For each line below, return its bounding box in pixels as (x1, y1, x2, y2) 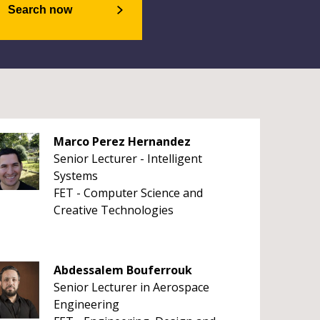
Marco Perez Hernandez (53, 134, 191, 149)
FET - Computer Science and (53, 185, 203, 201)
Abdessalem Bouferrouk (53, 262, 192, 278)
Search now (7, 4, 72, 16)
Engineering (53, 296, 119, 312)
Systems (53, 168, 98, 184)
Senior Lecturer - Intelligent (53, 151, 202, 166)
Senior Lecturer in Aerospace (53, 279, 209, 295)
